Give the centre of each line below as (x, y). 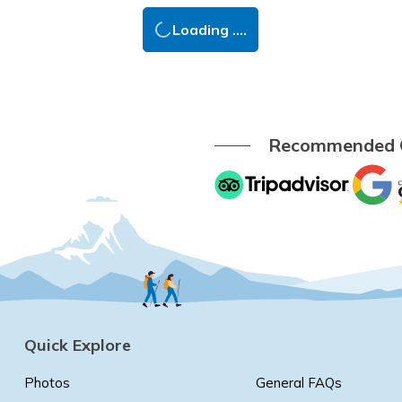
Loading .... (210, 29)
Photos (47, 382)
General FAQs (299, 382)
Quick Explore (78, 345)
